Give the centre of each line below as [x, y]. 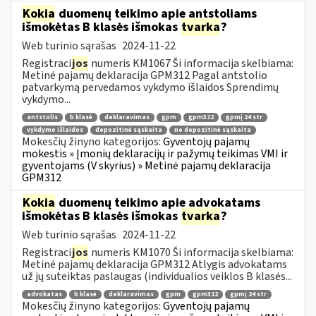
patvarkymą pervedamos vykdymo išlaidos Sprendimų [150, 87]
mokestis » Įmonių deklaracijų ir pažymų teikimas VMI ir [155, 153]
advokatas [44, 295]
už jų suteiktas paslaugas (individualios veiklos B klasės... [157, 276]
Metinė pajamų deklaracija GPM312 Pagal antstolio [145, 75]
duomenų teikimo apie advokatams [158, 202]
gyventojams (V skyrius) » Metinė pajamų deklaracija [146, 165]
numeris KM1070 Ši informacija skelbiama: [191, 252]
